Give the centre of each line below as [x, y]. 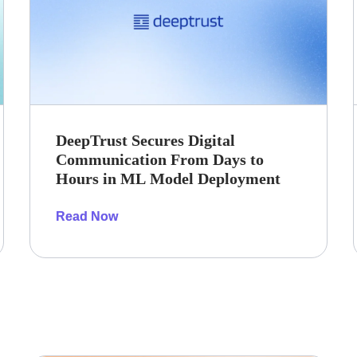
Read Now [87, 217]
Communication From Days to [160, 160]
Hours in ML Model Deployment [169, 179]
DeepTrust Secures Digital [146, 141]
